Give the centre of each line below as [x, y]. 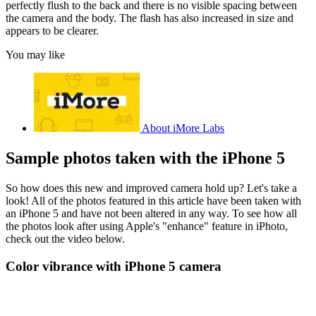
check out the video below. [65, 238]
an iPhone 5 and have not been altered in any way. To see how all [151, 213]
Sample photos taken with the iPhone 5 [145, 158]
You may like [35, 55]
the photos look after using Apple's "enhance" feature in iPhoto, [147, 226]
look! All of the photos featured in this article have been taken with [153, 200]
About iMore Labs [183, 128]
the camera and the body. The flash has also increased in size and [150, 18]
